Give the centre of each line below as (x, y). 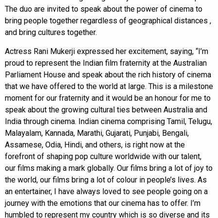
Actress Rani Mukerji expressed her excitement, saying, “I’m (107, 51)
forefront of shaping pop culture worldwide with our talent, (103, 156)
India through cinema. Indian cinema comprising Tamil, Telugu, (109, 121)
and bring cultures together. (51, 32)
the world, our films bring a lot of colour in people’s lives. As (106, 180)
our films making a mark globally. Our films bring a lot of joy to (109, 168)
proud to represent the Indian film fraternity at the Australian (106, 63)
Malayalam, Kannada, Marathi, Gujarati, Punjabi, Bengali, (97, 133)
